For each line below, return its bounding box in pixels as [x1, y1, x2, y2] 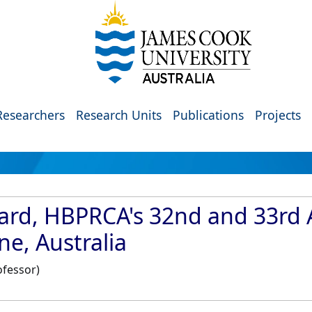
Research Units [76, 107, 162, 123]
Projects [255, 107, 301, 123]
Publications [173, 107, 244, 123]
